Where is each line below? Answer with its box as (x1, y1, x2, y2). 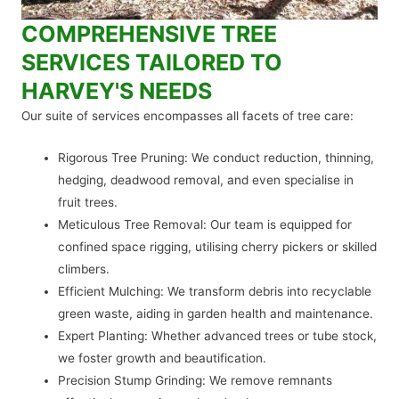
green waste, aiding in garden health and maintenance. (58, 306, 374, 322)
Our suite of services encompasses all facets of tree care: (21, 109, 354, 124)
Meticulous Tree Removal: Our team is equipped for (58, 217, 353, 232)
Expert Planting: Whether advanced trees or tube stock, (58, 329, 378, 344)
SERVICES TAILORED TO (21, 49, 282, 77)
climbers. (58, 262, 110, 277)
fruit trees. (58, 195, 118, 210)
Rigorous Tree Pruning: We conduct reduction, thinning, (58, 151, 375, 166)
